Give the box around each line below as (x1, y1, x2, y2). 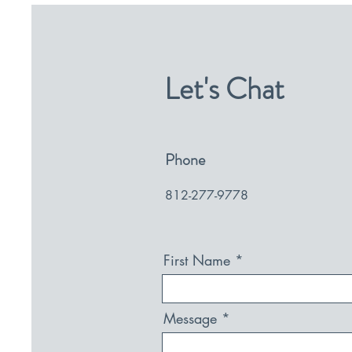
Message (163, 309, 217, 328)
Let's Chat (164, 68, 284, 110)
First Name (163, 251, 230, 269)
